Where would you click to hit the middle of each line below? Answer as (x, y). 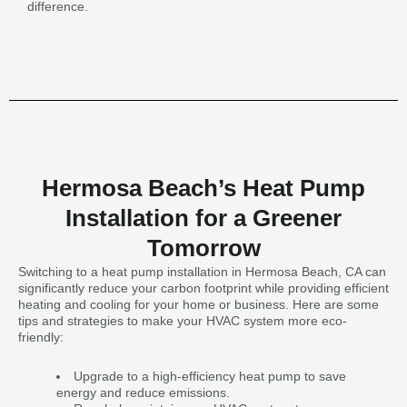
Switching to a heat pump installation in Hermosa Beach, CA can (202, 272)
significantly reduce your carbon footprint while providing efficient (203, 288)
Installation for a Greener (203, 218)
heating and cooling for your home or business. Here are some (199, 304)
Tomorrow (203, 248)
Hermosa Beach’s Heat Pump (203, 188)
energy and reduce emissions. (143, 392)
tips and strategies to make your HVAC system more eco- (183, 321)
